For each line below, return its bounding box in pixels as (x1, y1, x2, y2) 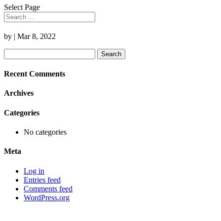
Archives (4, 89, 34, 98)
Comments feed (24, 184, 73, 193)
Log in (24, 166, 44, 175)
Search (3, 48, 25, 57)
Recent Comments (4, 70, 65, 78)
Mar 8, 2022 (17, 32, 56, 40)
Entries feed (24, 175, 61, 184)
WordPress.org (24, 193, 70, 202)
